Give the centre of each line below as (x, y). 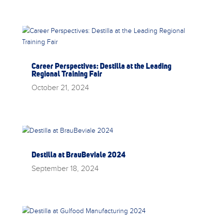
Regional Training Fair (67, 74)
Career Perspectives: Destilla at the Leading (101, 66)
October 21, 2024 (60, 87)
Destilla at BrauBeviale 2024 (78, 154)
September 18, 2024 (65, 168)
